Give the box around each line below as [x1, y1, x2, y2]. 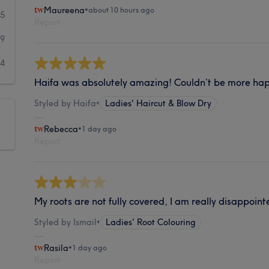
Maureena [44, 4, 85, 16]
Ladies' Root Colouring [106, 216, 196, 228]
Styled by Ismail [34, 216, 97, 228]
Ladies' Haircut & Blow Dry [105, 97, 212, 109]
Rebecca [44, 123, 79, 134]
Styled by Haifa [34, 97, 97, 109]
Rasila [44, 242, 69, 253]
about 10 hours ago [88, 5, 155, 14]
